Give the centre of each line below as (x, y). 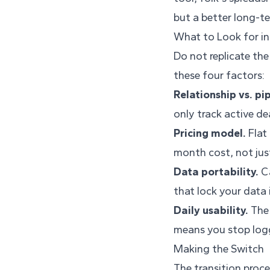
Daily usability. (211, 211)
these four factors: (219, 76)
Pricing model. (210, 133)
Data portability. (216, 172)
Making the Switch (219, 249)
